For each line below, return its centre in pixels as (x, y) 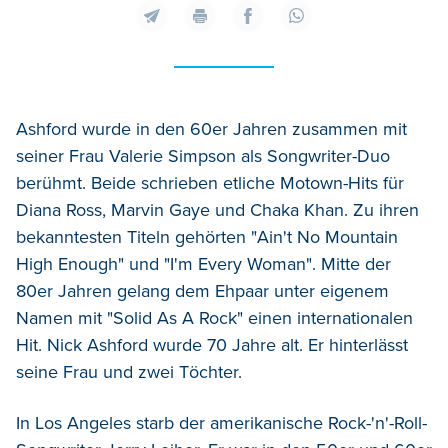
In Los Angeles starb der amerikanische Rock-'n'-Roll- (221, 422)
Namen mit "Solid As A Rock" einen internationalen (214, 317)
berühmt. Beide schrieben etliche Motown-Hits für (210, 182)
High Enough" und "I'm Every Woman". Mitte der (203, 263)
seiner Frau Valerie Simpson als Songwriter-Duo (203, 155)
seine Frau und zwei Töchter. (129, 371)
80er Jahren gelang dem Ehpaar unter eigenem (202, 290)
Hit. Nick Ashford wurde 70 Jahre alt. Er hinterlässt (212, 344)
